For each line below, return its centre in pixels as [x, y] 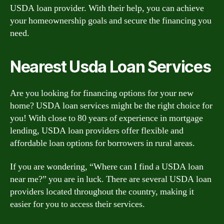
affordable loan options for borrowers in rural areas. [102, 143]
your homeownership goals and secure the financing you [111, 20]
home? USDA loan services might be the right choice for [111, 105]
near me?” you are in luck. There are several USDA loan [111, 179]
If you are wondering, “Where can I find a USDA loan [107, 167]
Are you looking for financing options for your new [102, 93]
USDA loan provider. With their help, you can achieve [107, 8]
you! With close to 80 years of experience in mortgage [106, 118]
